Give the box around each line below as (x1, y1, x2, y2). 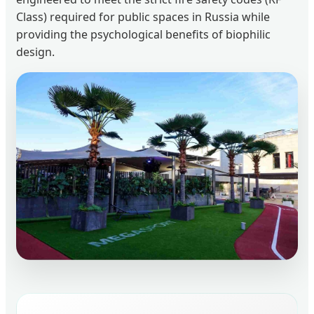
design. (16, 43, 55, 60)
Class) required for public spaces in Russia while (16, 8, 270, 25)
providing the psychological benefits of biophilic (16, 26, 271, 42)
